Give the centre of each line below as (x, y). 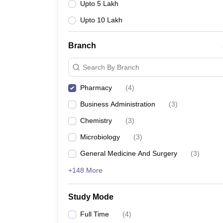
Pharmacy (96, 88)
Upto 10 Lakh (101, 20)
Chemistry (96, 120)
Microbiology (100, 137)
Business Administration (118, 104)
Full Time (95, 214)
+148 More (85, 170)
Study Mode (91, 197)
